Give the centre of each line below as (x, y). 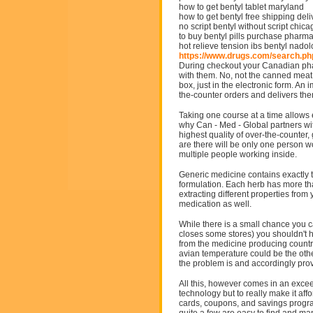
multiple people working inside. (238, 154)
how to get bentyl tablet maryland (241, 7)
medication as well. (215, 204)
